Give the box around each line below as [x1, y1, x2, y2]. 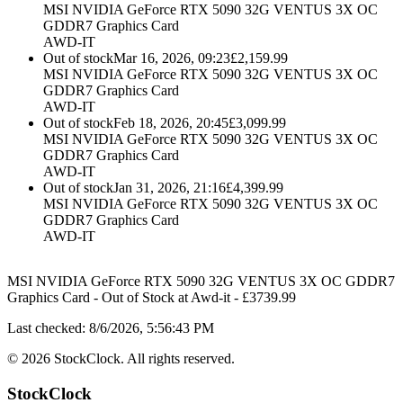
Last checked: [7, 320, 85, 336]
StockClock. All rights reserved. [50, 351, 235, 367]
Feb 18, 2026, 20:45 [113, 115, 228, 131]
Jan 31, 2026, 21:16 [113, 180, 226, 196]
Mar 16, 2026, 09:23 [113, 50, 230, 67]
